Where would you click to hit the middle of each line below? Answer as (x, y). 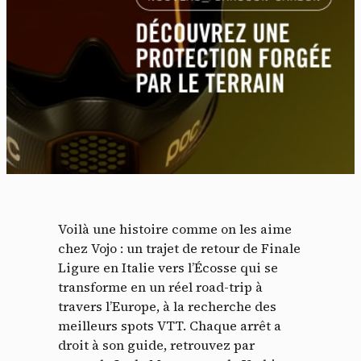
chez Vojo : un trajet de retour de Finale (179, 248)
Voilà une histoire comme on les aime (175, 229)
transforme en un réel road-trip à (160, 287)
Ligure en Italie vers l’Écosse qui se (168, 268)
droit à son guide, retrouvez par (156, 345)
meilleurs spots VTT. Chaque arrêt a (170, 326)
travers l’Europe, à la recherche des (167, 306)
